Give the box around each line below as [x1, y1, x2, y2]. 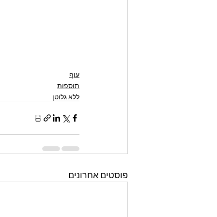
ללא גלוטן [52, 92, 79, 101]
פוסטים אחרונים [68, 169, 128, 180]
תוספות [57, 81, 79, 90]
